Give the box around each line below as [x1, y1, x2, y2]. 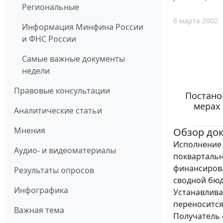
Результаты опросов [14, 165, 94, 176]
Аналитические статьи [14, 105, 102, 116]
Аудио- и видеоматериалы [14, 145, 116, 156]
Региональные [22, 1, 79, 13]
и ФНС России [22, 33, 76, 45]
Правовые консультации [14, 85, 110, 97]
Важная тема [14, 205, 64, 216]
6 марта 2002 [173, 15, 218, 25]
